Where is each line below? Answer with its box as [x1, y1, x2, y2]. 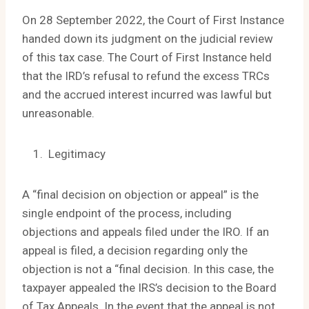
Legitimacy [46, 147, 106, 161]
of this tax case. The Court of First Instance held [22, 50, 272, 65]
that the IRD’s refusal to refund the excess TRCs [22, 69, 270, 83]
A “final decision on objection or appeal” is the [22, 188, 259, 202]
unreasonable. [22, 106, 94, 121]
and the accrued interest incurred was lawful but [22, 88, 272, 102]
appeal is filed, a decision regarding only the [22, 243, 248, 258]
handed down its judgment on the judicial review [22, 32, 273, 46]
